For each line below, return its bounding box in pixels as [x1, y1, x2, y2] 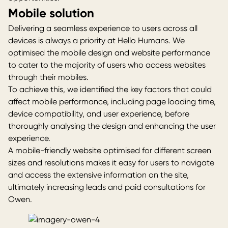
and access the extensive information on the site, [8, 170, 189, 180]
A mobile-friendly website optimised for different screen [8, 146, 211, 156]
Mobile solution [8, 6, 94, 21]
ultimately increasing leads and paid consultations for [8, 182, 206, 192]
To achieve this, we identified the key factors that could [8, 84, 212, 95]
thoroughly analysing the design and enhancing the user [8, 121, 216, 131]
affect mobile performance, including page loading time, [8, 97, 216, 107]
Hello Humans [118, 36, 168, 46]
